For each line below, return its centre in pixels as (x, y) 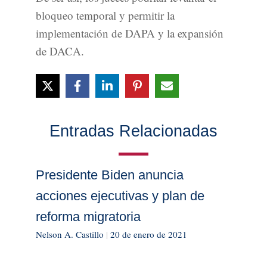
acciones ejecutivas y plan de (120, 196)
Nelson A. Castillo (70, 235)
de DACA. (60, 51)
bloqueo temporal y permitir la (105, 15)
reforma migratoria (88, 217)
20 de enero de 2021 (149, 235)
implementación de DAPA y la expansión (130, 33)
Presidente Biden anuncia (110, 175)
